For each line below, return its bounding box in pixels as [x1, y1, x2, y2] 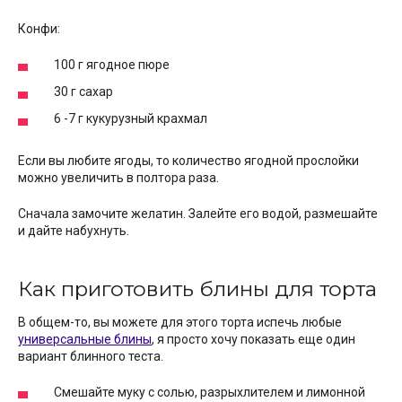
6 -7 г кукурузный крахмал [54, 111, 207, 127]
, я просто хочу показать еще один [152, 331, 355, 346]
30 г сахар [54, 84, 113, 100]
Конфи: [18, 22, 60, 37]
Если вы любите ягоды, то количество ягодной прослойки [18, 153, 359, 169]
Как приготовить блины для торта [18, 275, 377, 301]
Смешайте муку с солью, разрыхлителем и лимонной [54, 384, 365, 399]
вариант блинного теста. [18, 348, 163, 363]
